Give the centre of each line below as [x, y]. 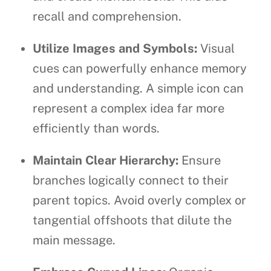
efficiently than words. [96, 129]
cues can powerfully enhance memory [140, 69]
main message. [74, 240]
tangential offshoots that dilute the [132, 220]
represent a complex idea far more [129, 109]
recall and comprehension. [107, 17]
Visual [216, 49]
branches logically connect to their [131, 181]
